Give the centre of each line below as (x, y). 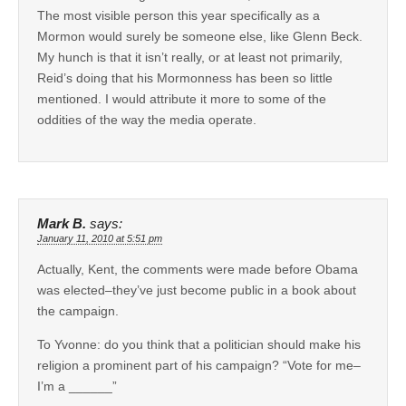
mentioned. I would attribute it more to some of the (182, 98)
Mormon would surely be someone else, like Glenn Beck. (200, 36)
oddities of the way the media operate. (147, 119)
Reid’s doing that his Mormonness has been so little (185, 77)
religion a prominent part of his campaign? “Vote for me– (199, 365)
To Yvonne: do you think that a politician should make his (199, 344)
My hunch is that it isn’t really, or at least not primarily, (190, 57)
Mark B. (62, 223)
